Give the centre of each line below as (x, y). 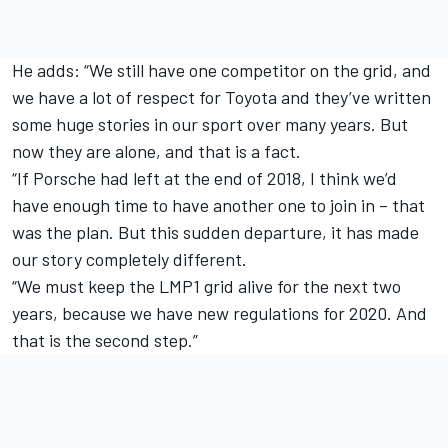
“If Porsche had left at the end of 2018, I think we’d (204, 177)
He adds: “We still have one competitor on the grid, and (221, 69)
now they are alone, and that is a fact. (156, 150)
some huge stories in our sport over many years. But (210, 123)
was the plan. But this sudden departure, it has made (215, 231)
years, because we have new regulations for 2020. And (219, 312)
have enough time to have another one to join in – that (218, 204)
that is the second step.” (105, 339)
